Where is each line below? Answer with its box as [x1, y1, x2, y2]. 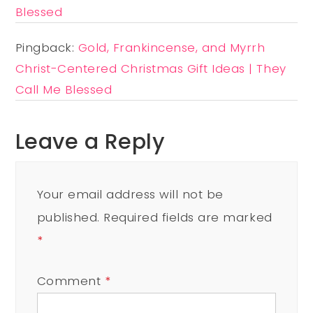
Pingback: [15, 38, 78, 56]
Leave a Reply [15, 126, 166, 156]
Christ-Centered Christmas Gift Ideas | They [15, 59, 286, 77]
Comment [36, 272, 105, 289]
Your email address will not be [36, 185, 224, 203]
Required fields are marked [103, 208, 272, 226]
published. [36, 208, 100, 226]
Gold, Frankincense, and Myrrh [78, 38, 265, 56]
